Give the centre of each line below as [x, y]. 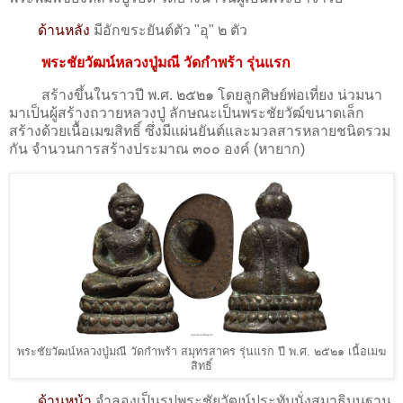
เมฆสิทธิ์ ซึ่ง [126, 130]
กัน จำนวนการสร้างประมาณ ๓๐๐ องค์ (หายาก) [159, 148]
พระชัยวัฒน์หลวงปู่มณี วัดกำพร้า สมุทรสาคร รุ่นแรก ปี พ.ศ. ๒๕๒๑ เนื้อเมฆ [201, 351]
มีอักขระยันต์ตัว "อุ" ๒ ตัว [170, 31]
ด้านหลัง [64, 31]
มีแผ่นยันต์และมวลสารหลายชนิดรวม [276, 130]
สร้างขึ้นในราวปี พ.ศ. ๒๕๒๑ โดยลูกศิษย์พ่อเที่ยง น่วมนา [196, 94]
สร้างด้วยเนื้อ [49, 130]
